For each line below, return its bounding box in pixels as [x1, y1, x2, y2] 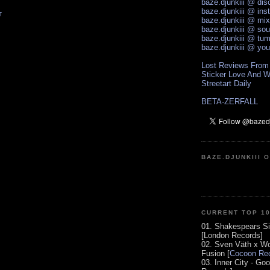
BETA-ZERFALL [201, 97, 258, 107]
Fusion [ [201, 248, 230, 258]
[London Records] [201, 230, 263, 240]
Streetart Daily [201, 79, 251, 89]
